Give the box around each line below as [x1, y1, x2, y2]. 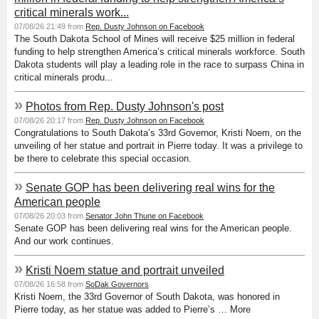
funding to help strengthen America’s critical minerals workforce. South [14, 46, 305, 57]
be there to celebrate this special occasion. [14, 152, 192, 164]
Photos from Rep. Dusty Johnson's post [26, 99, 224, 113]
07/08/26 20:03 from [14, 211, 85, 220]
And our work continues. [14, 235, 114, 246]
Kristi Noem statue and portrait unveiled [26, 263, 224, 276]
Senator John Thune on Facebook [85, 211, 204, 220]
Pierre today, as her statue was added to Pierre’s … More [14, 303, 251, 315]
